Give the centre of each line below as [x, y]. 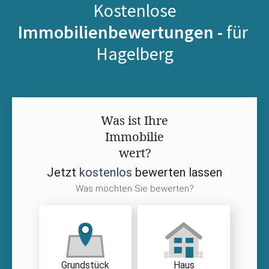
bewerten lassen [177, 172]
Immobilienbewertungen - [122, 32]
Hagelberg [134, 53]
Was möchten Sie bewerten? [134, 188]
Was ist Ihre [134, 120]
